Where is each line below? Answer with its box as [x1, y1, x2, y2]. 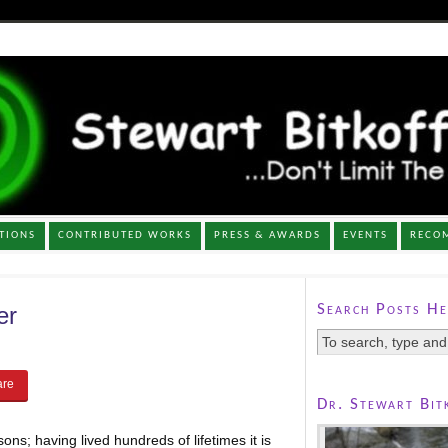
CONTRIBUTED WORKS [58, 229, 193, 241]
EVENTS [343, 229, 389, 241]
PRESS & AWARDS [214, 229, 322, 241]
